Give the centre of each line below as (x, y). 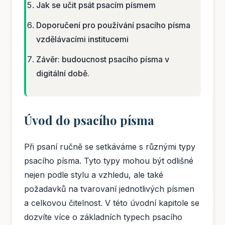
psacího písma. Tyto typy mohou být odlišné (109, 161)
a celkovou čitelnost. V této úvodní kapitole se (112, 203)
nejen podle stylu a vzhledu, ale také (94, 175)
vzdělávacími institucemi (82, 39)
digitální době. (63, 74)
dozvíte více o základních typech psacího (103, 217)
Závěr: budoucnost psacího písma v (103, 60)
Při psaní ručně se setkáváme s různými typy (110, 147)
